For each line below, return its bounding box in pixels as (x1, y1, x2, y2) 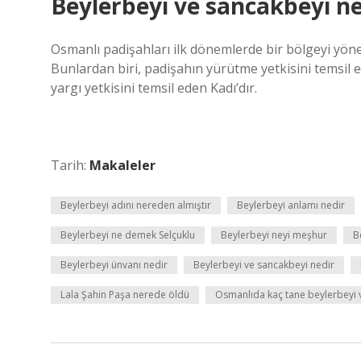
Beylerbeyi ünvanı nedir (60, 258, 168, 272)
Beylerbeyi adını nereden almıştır (60, 198, 211, 212)
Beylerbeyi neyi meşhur (221, 228, 327, 242)
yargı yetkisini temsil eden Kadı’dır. (51, 79, 257, 97)
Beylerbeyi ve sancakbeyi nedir (193, 258, 334, 272)
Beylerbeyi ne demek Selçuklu (60, 228, 195, 242)
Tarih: (51, 156, 89, 174)
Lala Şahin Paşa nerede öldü (60, 288, 189, 301)
